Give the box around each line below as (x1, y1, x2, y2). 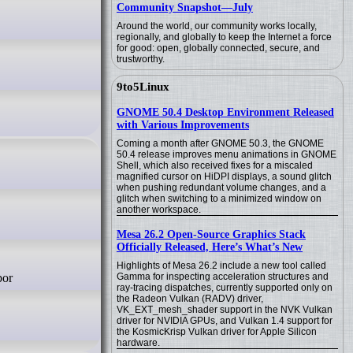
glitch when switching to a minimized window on (117, 193, 321, 204)
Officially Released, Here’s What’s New (117, 241, 303, 253)
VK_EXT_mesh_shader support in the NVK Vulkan (117, 304, 333, 315)
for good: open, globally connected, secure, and (117, 43, 320, 54)
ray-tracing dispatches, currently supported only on (117, 282, 333, 293)
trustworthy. (117, 54, 165, 65)
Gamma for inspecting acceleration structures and (117, 271, 329, 282)
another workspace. (117, 204, 201, 215)
